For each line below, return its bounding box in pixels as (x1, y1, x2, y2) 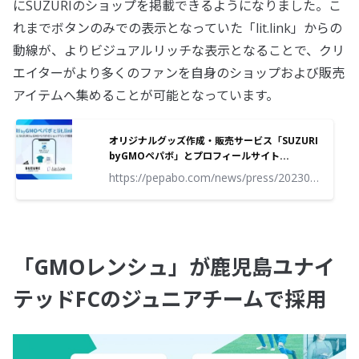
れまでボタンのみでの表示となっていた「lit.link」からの (13, 19, 342, 38)
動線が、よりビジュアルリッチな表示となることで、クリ (13, 42, 345, 60)
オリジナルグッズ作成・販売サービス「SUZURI (109, 134, 318, 148)
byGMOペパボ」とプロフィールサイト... (109, 149, 289, 163)
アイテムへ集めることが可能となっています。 (13, 87, 279, 105)
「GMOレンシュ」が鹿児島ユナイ (13, 252, 335, 282)
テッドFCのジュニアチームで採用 (13, 284, 326, 314)
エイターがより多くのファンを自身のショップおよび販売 (13, 64, 345, 83)
